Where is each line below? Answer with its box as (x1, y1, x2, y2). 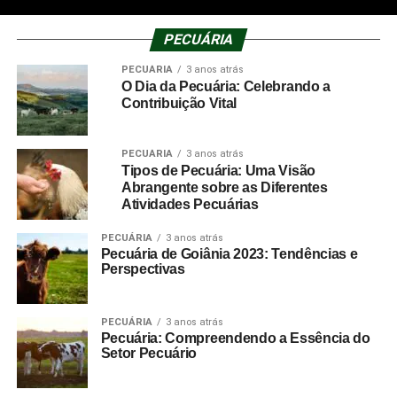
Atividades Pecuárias (121, 197, 259, 212)
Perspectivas (100, 261, 185, 276)
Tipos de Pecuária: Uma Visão (121, 163, 315, 178)
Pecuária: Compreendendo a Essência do (100, 331, 370, 346)
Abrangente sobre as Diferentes (121, 180, 328, 195)
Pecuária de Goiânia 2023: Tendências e (100, 246, 358, 261)
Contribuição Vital (121, 96, 237, 111)
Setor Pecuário (100, 346, 198, 361)
